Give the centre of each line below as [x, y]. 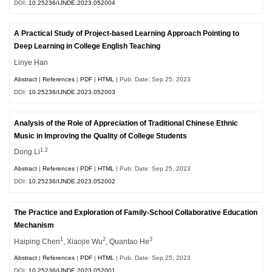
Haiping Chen [37, 241]
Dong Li [27, 152]
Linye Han [31, 63]
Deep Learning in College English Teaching [87, 46]
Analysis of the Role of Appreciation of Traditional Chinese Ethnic [126, 123]
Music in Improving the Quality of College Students [101, 136]
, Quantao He [128, 241]
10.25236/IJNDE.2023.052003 [72, 92]
